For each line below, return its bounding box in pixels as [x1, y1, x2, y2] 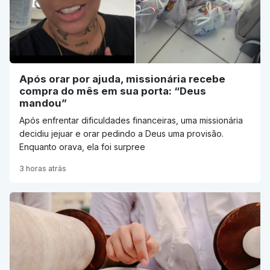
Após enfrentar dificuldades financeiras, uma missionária [19, 115, 243, 126]
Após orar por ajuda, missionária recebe [19, 73, 225, 86]
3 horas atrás [19, 164, 66, 174]
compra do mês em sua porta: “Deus [19, 85, 206, 98]
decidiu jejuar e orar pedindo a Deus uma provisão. [19, 128, 224, 139]
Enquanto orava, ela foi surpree [19, 142, 145, 152]
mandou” [19, 97, 67, 110]
